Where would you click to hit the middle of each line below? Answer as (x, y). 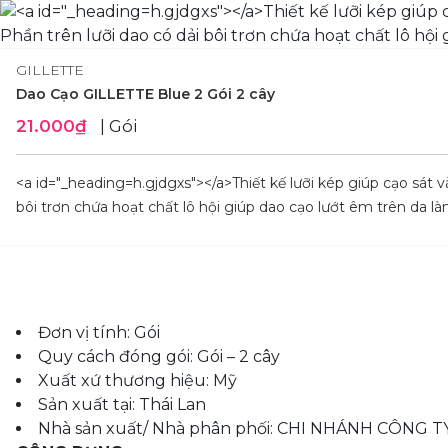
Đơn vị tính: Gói (99, 332)
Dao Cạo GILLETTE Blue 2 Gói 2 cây (145, 94)
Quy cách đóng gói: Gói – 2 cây (159, 356)
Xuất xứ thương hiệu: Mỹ (137, 380)
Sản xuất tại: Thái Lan (122, 404)
